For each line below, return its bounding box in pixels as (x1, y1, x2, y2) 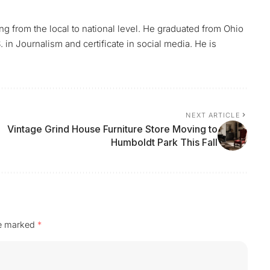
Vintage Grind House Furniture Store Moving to (7, 123, 218, 136)
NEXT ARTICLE (186, 111, 240, 120)
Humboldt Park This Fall (110, 136, 218, 149)
